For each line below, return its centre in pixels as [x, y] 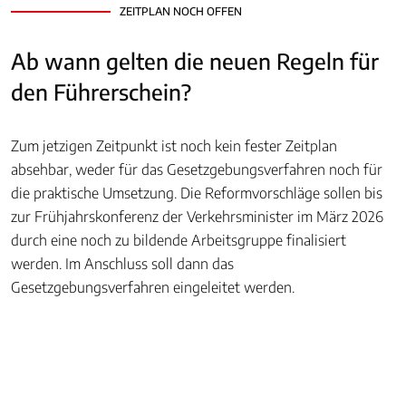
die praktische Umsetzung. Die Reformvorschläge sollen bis [197, 193]
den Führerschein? [101, 92]
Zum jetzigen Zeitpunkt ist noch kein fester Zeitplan [174, 146]
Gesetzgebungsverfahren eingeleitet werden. [153, 287]
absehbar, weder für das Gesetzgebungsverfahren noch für [197, 169]
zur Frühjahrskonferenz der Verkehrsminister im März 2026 [197, 217]
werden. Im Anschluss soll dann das [122, 264]
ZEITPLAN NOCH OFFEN [181, 11]
